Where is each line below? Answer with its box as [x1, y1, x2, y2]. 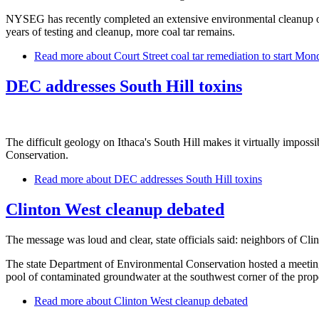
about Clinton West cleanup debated [83, 295, 248, 308]
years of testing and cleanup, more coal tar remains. [6, 26, 235, 38]
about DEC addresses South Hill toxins [83, 173, 262, 186]
